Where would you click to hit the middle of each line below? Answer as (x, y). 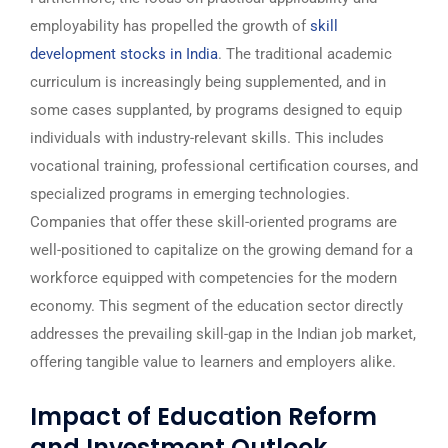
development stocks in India (124, 54)
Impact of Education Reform (203, 416)
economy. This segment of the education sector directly (216, 306)
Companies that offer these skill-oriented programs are (213, 222)
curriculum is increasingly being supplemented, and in (208, 82)
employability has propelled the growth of (170, 26)
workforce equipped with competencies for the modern (213, 278)
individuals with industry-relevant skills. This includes (207, 138)
